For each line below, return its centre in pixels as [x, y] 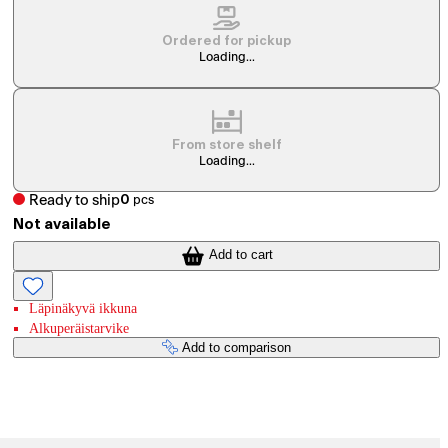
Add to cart [240, 255]
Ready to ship [75, 200]
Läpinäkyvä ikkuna [83, 308]
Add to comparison [237, 347]
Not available [62, 225]
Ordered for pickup [227, 41]
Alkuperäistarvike [79, 328]
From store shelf [226, 145]
